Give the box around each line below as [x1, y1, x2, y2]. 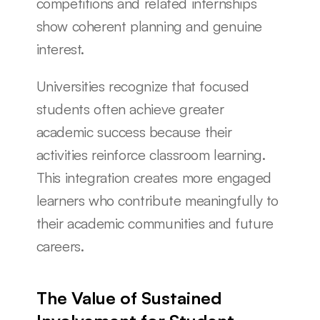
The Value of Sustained [36, 287, 221, 309]
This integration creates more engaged [36, 169, 271, 186]
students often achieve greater [36, 100, 224, 118]
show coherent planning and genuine [36, 17, 262, 35]
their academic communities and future [36, 214, 274, 232]
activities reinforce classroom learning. [36, 146, 266, 164]
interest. [36, 40, 84, 58]
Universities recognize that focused [36, 77, 249, 95]
